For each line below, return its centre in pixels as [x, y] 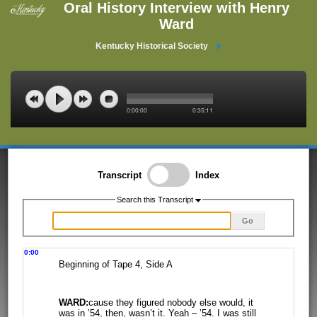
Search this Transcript [155, 200]
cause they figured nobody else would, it [171, 302]
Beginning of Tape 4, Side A [115, 265]
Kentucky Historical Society [152, 46]
